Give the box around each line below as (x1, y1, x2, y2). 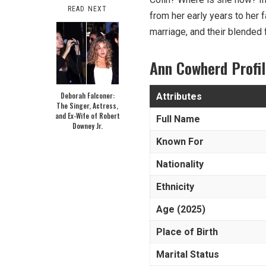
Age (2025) (156, 203, 205, 215)
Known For (156, 135, 204, 147)
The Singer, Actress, (56, 100, 118, 110)
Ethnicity (156, 180, 194, 192)
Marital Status (156, 248, 219, 260)
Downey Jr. (72, 120, 103, 131)
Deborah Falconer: (60, 90, 115, 100)
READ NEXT (67, 4, 107, 13)
